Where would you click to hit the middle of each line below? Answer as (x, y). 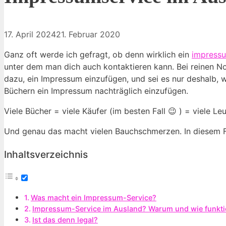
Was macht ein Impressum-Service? (93, 197)
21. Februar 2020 (88, 35)
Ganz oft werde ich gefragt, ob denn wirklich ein (98, 55)
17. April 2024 (30, 35)
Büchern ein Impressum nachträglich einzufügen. (96, 91)
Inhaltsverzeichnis (46, 154)
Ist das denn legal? (65, 219)
